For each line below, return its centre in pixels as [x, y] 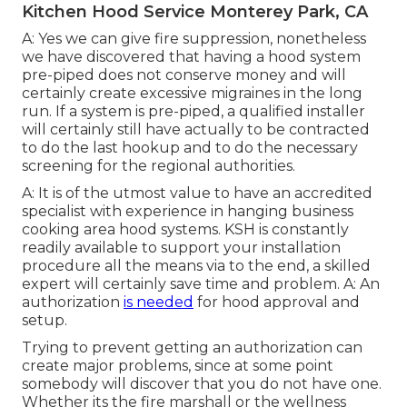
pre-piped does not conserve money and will [184, 75]
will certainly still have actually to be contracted [196, 130]
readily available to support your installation [181, 248]
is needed [159, 303]
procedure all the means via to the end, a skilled [196, 266]
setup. [45, 321]
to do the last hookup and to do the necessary [190, 148]
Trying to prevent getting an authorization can [192, 348]
